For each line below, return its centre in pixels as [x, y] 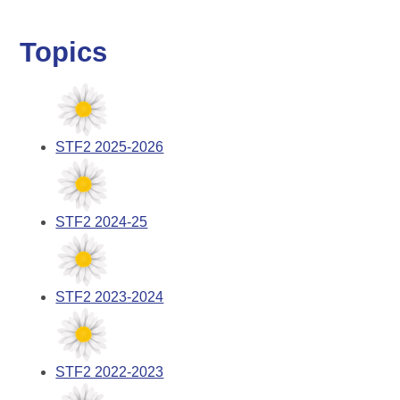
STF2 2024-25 [102, 221]
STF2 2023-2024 [110, 296]
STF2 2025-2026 [110, 146]
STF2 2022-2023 [110, 371]
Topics [64, 52]
